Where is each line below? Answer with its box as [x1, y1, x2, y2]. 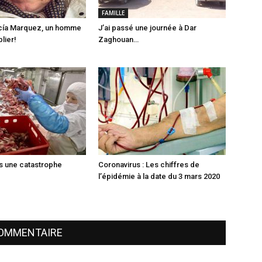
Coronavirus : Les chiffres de [98, 160, 199, 169]
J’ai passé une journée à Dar [98, 23, 196, 32]
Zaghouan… [98, 35, 139, 44]
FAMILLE [102, 8, 125, 17]
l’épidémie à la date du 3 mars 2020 [98, 171, 220, 181]
